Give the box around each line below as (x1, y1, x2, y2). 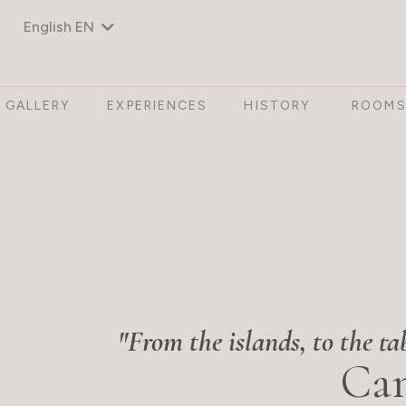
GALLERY (5, 97, 72, 113)
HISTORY (244, 97, 312, 113)
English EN (24, 18, 94, 35)
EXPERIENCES (107, 97, 208, 113)
